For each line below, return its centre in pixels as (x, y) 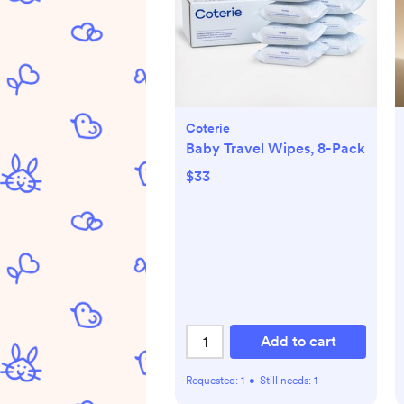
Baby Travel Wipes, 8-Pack (275, 148)
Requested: (213, 381)
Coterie (208, 128)
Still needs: (287, 381)
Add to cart (298, 341)
